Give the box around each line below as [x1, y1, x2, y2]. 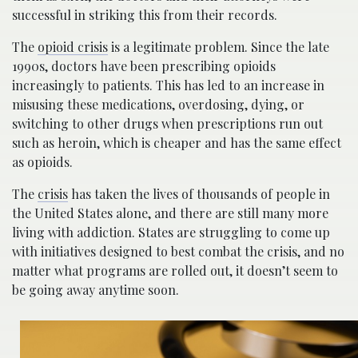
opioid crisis [38, 38, 108, 55]
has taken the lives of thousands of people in [68, 185, 330, 202]
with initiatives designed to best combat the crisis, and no [12, 242, 344, 260]
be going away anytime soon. [12, 280, 179, 298]
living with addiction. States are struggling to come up [12, 223, 330, 241]
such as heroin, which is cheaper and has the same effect [12, 133, 341, 151]
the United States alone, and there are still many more [12, 204, 328, 221]
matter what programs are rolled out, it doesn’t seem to [12, 261, 338, 279]
